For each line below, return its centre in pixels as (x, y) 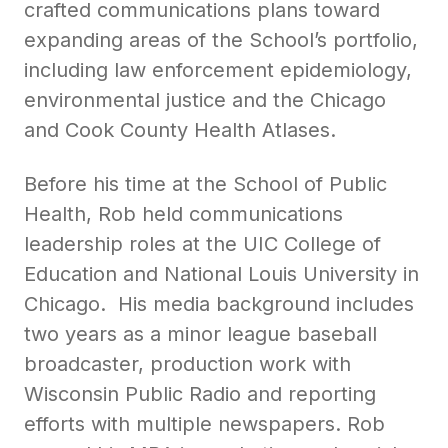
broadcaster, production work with (187, 364)
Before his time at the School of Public (205, 184)
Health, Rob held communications (183, 214)
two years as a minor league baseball (200, 334)
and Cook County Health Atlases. (180, 130)
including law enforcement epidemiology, (218, 70)
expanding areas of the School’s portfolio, (221, 40)
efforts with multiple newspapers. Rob (204, 424)
